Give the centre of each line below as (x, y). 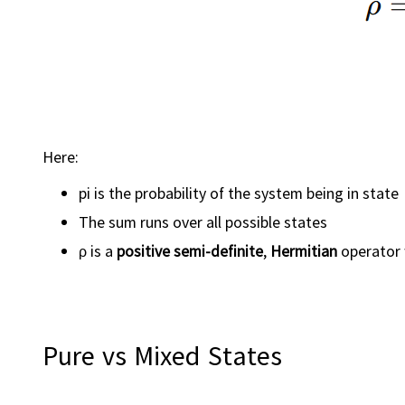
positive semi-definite (190, 250)
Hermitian (304, 250)
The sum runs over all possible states (203, 221)
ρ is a (98, 250)
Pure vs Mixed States (162, 355)
